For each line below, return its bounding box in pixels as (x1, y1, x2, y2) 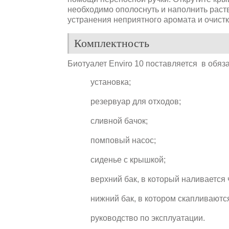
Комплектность (74, 36, 149, 50)
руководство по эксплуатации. (90, 213, 205, 222)
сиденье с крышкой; (90, 155, 166, 164)
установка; (90, 77, 131, 86)
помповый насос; (90, 135, 156, 145)
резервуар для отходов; (90, 97, 181, 106)
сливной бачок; (90, 116, 148, 125)
